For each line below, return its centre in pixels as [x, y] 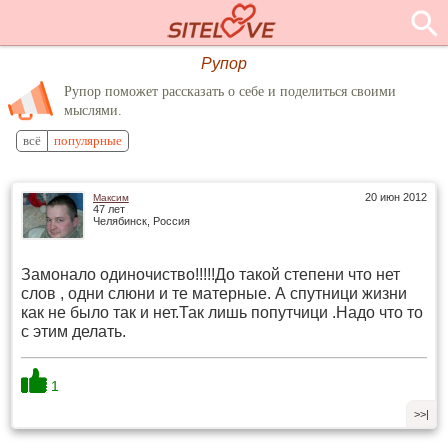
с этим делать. [73, 331]
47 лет [108, 208]
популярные [88, 141]
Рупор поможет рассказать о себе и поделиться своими [230, 91]
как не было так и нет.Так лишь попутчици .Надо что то [221, 312]
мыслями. [93, 110]
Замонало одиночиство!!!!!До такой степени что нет [210, 274]
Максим [110, 197]
